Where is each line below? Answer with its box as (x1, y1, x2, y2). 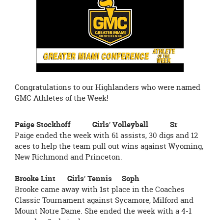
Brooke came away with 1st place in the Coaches (15, 184, 185, 194)
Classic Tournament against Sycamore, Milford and (15, 195, 193, 205)
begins (7, 12, 30, 22)
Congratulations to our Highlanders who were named (15, 82, 200, 92)
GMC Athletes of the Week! (15, 93, 109, 103)
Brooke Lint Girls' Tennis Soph (15, 173, 139, 184)
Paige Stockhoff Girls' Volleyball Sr (15, 119, 177, 130)
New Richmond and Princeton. (15, 152, 122, 162)
